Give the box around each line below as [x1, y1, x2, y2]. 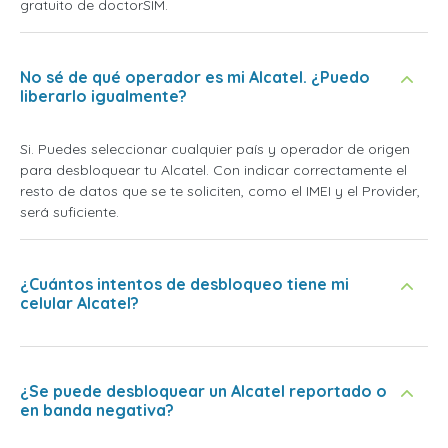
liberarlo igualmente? [20, 86, 187, 106]
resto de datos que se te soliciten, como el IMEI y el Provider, [20, 182, 420, 200]
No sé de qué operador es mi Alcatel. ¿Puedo [20, 67, 370, 87]
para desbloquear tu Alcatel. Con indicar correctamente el [20, 161, 407, 179]
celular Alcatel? [20, 293, 139, 313]
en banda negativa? [20, 400, 174, 420]
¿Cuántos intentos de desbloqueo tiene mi [20, 274, 349, 294]
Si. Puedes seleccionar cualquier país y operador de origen [20, 140, 410, 158]
